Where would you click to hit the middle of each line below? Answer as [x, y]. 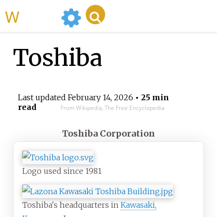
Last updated [43, 98]
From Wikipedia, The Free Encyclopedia [112, 108]
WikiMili [38, 16]
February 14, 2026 [100, 98]
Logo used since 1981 [62, 171]
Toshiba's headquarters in [71, 205]
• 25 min [151, 98]
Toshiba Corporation [108, 134]
